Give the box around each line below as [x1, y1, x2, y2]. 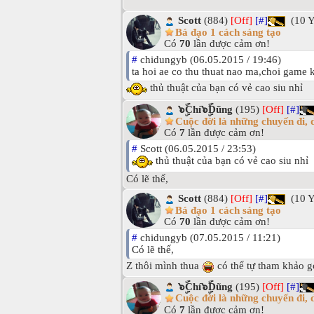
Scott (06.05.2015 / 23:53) [137, 143, 256, 155]
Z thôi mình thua [126, 260, 202, 272]
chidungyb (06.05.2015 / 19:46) [137, 54, 281, 66]
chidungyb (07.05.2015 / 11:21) [137, 232, 280, 244]
